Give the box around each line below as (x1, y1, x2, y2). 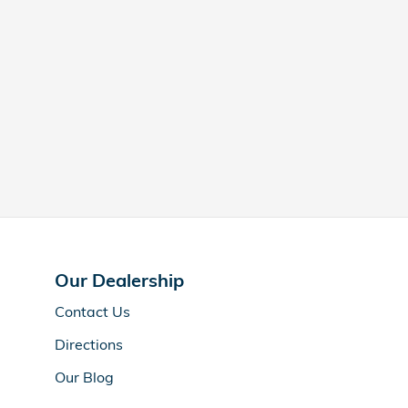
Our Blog (55, 367, 114, 386)
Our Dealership (55, 268, 184, 291)
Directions (55, 334, 123, 353)
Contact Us (55, 301, 130, 321)
